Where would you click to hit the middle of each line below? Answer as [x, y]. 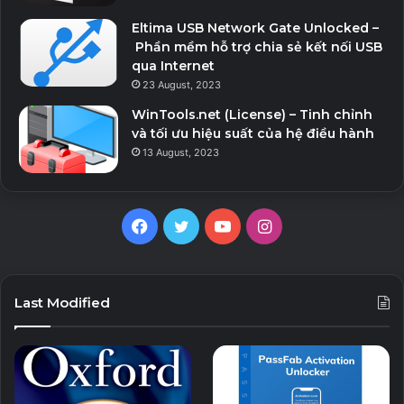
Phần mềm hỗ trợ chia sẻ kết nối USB [257, 46]
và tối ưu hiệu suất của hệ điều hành [253, 133]
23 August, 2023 [182, 84]
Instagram [309, 225]
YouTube [263, 225]
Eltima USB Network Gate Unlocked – [255, 28]
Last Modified [62, 302]
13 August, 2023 [181, 152]
